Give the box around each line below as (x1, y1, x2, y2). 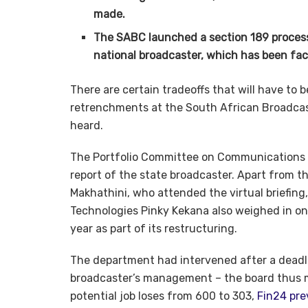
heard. (70, 119, 103, 133)
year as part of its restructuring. (70, 222, 237, 236)
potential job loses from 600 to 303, (70, 289, 257, 303)
